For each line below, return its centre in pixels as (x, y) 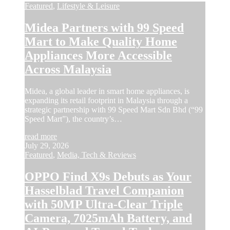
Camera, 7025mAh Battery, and (108, 218)
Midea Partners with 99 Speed (104, 28)
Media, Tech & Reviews (97, 155)
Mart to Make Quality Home (101, 42)
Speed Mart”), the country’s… (73, 119)
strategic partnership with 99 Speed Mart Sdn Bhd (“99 (114, 110)
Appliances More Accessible (98, 56)
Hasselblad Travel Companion (104, 191)
